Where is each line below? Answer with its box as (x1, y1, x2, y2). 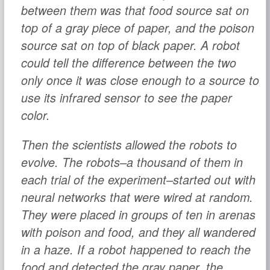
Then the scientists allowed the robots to (20, 136, 237, 153)
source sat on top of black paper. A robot (20, 36, 240, 54)
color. (20, 106, 50, 124)
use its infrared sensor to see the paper (20, 89, 232, 106)
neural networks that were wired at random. (20, 188, 253, 206)
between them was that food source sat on (20, 1, 249, 19)
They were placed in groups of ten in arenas (20, 206, 256, 223)
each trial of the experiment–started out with (20, 171, 256, 188)
